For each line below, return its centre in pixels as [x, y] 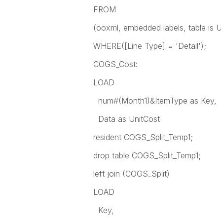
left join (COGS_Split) [131, 174]
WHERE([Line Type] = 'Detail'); [149, 46]
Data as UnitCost [126, 119]
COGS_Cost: [115, 64]
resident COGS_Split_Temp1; [143, 137]
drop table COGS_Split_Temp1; [147, 155]
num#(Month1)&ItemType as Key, [155, 101]
